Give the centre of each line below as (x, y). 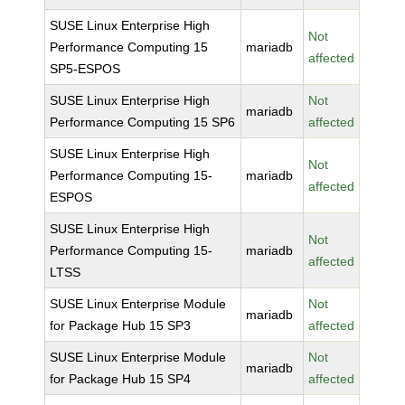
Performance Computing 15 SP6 (143, 122)
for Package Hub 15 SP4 (121, 379)
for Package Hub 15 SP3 (121, 325)
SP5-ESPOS (85, 69)
